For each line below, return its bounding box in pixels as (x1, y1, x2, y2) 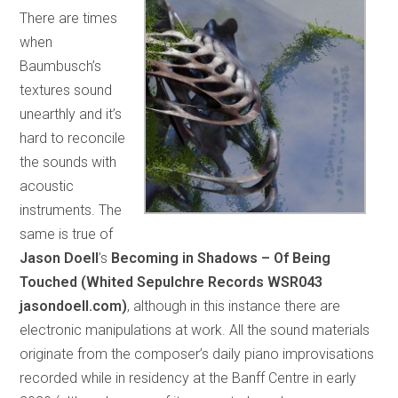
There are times (20, 9, 118, 27)
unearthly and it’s (20, 105, 123, 123)
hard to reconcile (20, 129, 126, 147)
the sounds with (20, 153, 117, 171)
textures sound (20, 81, 113, 99)
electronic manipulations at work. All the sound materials (20, 321, 370, 338)
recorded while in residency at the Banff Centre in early (20, 369, 357, 386)
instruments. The (20, 201, 123, 219)
